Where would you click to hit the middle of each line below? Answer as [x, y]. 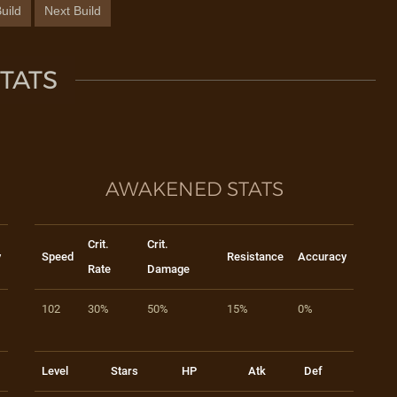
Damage [168, 269]
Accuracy [322, 257]
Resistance [255, 257]
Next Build [73, 11]
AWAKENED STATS [194, 189]
